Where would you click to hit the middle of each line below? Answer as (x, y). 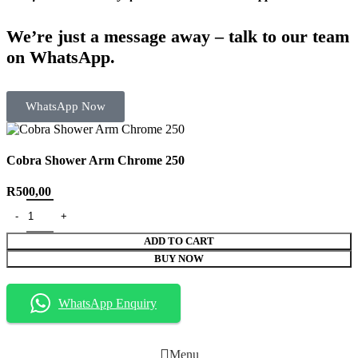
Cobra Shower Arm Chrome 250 (95, 161)
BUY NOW (179, 259)
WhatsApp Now (66, 106)
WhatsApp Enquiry (107, 303)
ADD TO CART (179, 241)
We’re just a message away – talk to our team (178, 36)
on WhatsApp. (61, 57)
